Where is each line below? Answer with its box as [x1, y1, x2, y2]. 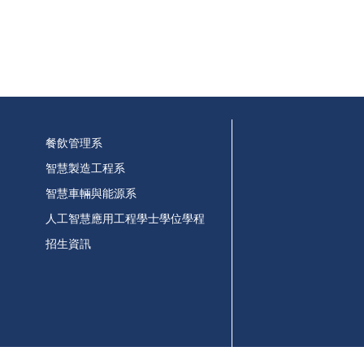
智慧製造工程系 [45, 161, 126, 175]
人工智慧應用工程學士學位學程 [45, 211, 206, 225]
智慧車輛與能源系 [45, 186, 137, 200]
